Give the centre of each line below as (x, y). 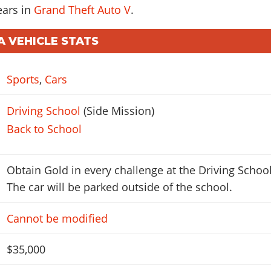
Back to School (44, 129)
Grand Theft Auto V (83, 9)
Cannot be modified (57, 218)
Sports (23, 80)
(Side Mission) (117, 110)
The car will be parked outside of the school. (119, 187)
